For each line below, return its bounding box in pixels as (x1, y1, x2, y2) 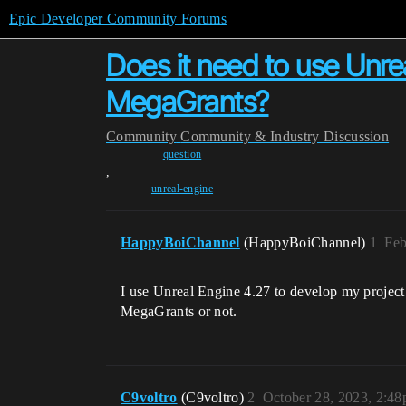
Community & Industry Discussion (180, 129, 390, 144)
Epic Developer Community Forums (9, 11, 227, 26)
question (162, 148, 202, 160)
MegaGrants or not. (121, 304, 237, 319)
